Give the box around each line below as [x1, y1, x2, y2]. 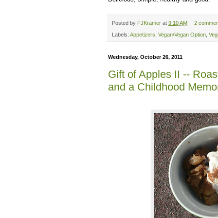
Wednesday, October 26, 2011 [108, 54, 182, 60]
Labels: [112, 32, 130, 38]
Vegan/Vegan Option [158, 32, 206, 38]
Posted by [112, 19, 137, 26]
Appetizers [130, 32, 155, 38]
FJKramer [137, 19, 161, 26]
